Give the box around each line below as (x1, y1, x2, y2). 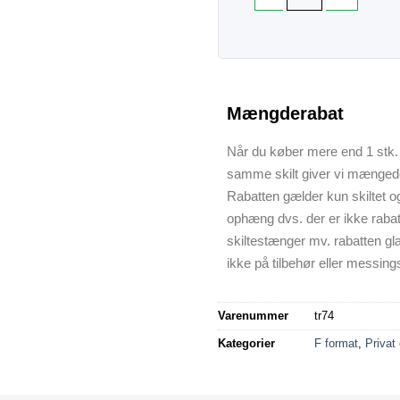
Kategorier (218, 336, 275, 350)
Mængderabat (227, 103, 344, 123)
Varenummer (218, 308, 288, 322)
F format (314, 336, 358, 350)
